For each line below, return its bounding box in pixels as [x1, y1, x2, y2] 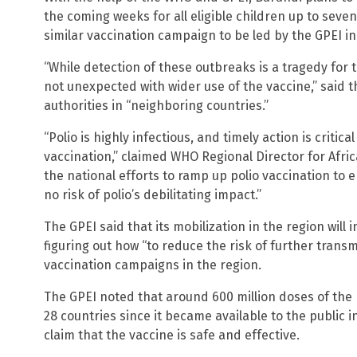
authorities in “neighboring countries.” [44, 97, 269, 113]
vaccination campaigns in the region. [44, 257, 261, 273]
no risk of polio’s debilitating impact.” [44, 186, 261, 202]
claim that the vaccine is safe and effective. [44, 327, 300, 343]
